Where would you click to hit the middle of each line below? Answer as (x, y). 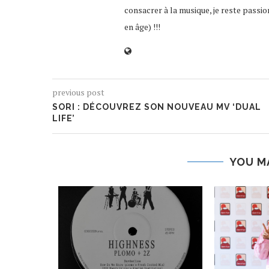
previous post (78, 92)
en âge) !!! (142, 27)
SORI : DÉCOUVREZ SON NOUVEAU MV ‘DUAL (157, 107)
